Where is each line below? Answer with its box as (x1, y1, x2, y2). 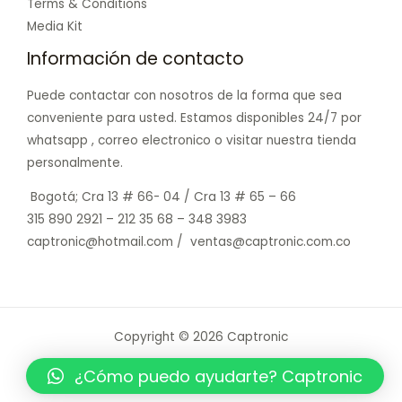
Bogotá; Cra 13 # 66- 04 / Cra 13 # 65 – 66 (27, 188, 296, 206)
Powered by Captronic (132, 364, 270, 382)
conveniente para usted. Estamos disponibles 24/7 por (27, 109, 362, 127)
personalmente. (27, 153, 123, 171)
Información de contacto (27, 47, 244, 72)
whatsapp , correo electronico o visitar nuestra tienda (27, 131, 356, 149)
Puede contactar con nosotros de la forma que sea (27, 86, 342, 104)
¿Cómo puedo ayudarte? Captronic (74, 364, 363, 388)
